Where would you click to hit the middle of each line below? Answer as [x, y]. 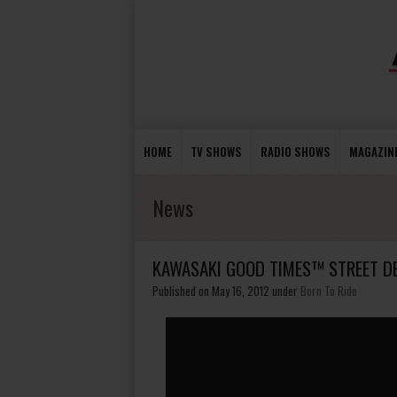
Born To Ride [329, 291]
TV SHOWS [216, 152]
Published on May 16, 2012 [211, 291]
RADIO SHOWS [296, 152]
